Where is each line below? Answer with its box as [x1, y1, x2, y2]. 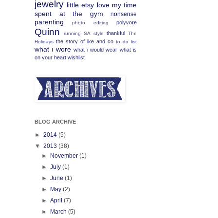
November [50, 152, 80, 159]
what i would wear [73, 47, 118, 53]
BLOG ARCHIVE [35, 119, 76, 125]
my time [111, 1, 137, 9]
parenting [35, 18, 64, 26]
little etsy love [67, 1, 109, 9]
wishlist [68, 54, 85, 60]
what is [119, 47, 137, 53]
